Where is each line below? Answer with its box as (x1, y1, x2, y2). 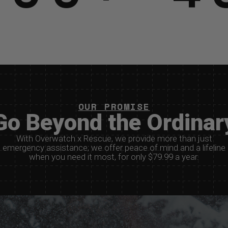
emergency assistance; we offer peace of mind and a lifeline (3, 142, 225, 153)
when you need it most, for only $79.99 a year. (29, 152, 199, 162)
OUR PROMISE (78, 100, 150, 113)
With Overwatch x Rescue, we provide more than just (16, 133, 212, 144)
